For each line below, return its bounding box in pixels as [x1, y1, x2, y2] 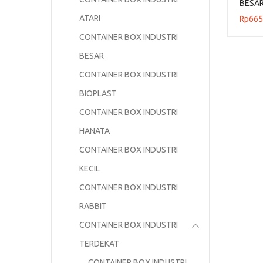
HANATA [79, 126, 110, 136]
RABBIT [79, 201, 107, 211]
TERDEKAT [79, 239, 119, 249]
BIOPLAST [79, 89, 117, 99]
